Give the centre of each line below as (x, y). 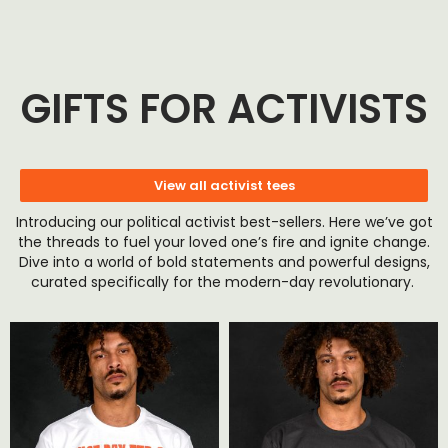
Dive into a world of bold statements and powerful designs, (224, 262)
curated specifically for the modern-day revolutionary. (224, 282)
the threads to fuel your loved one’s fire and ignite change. (224, 242)
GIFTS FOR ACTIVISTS (224, 109)
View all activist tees (224, 186)
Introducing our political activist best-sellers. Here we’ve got (224, 222)
